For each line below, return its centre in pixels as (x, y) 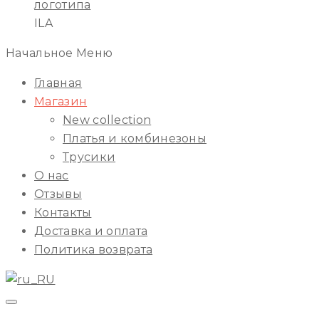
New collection (107, 120)
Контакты (63, 213)
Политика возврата (94, 250)
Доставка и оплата (91, 231)
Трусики (89, 157)
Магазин (61, 101)
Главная (58, 83)
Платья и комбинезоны (135, 138)
